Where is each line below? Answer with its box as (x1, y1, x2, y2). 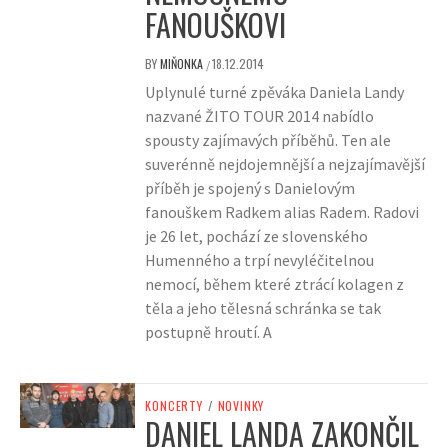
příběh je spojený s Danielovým (145, 178, 356, 199)
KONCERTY (145, 397, 203, 415)
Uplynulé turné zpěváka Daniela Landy (145, 82, 405, 103)
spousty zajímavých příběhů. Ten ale (145, 130, 392, 151)
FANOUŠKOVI (145, 2, 287, 48)
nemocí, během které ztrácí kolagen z (145, 274, 405, 295)
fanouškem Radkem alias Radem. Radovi (145, 202, 420, 223)
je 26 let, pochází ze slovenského (145, 226, 369, 247)
